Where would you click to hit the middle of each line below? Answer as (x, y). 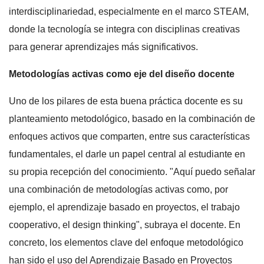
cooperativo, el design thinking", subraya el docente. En (125, 225)
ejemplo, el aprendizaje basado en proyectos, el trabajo (124, 207)
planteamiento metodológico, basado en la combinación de (132, 118)
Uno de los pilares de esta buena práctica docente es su (126, 101)
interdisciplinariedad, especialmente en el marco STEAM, (129, 11)
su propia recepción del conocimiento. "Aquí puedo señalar (132, 171)
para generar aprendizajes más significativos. (103, 47)
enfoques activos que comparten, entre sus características (129, 136)
